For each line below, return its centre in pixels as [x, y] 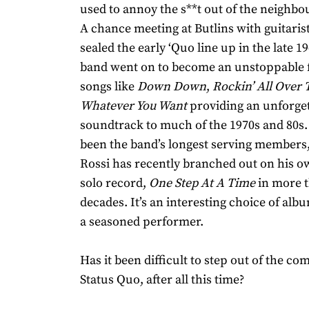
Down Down [172, 86]
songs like [109, 86]
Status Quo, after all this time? [162, 279]
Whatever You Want [133, 106]
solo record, [114, 183]
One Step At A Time [202, 183]
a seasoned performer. [142, 221]
